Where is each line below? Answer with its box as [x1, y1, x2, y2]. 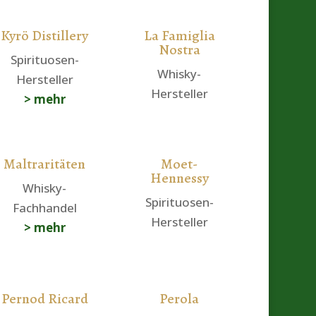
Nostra [158, 39, 200, 59]
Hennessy [150, 169, 209, 188]
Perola [159, 288, 200, 308]
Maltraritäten [4, 154, 86, 174]
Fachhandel [12, 200, 77, 217]
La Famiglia [143, 25, 215, 45]
